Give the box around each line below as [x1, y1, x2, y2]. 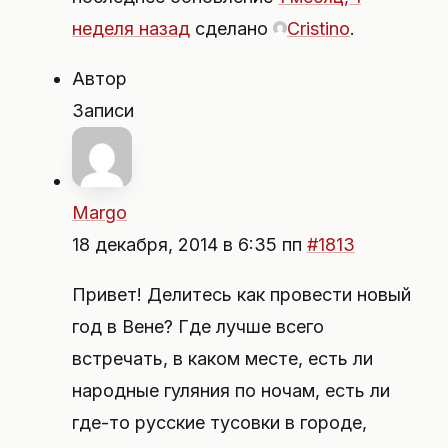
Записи [72, 100, 134, 121]
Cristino [287, 18, 350, 39]
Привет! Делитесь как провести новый [72, 284, 411, 305]
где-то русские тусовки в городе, [72, 412, 367, 433]
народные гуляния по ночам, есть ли [72, 380, 390, 401]
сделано [190, 18, 273, 39]
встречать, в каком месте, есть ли [72, 348, 373, 369]
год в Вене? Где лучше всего [72, 316, 324, 337]
